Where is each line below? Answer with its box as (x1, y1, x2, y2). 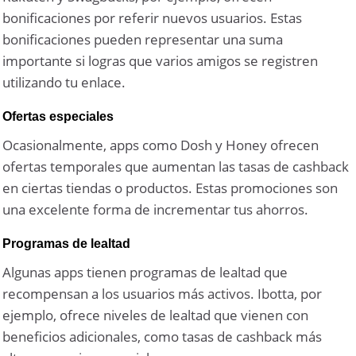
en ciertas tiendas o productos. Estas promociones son (2, 179, 339, 198)
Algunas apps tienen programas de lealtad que (2, 263, 288, 282)
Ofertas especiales (2, 110, 114, 124)
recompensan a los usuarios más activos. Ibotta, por (2, 284, 323, 304)
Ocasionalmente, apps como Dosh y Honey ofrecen (2, 136, 319, 155)
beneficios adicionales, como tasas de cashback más (2, 327, 323, 346)
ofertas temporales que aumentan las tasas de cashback (2, 157, 350, 176)
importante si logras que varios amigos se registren (2, 52, 319, 71)
